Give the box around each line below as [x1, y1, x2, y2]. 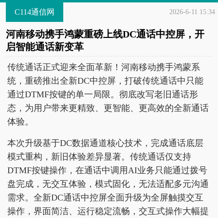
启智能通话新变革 [6, 41, 84, 52]
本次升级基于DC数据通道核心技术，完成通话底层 [7, 138, 203, 148]
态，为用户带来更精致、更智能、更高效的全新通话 [7, 103, 209, 113]
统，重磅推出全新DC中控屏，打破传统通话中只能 [7, 76, 203, 86]
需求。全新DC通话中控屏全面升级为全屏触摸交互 [7, 193, 203, 202]
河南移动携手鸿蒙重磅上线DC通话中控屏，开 [6, 29, 204, 39]
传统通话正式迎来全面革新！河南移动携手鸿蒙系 [7, 62, 200, 72]
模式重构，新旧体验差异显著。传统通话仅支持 [7, 152, 191, 162]
